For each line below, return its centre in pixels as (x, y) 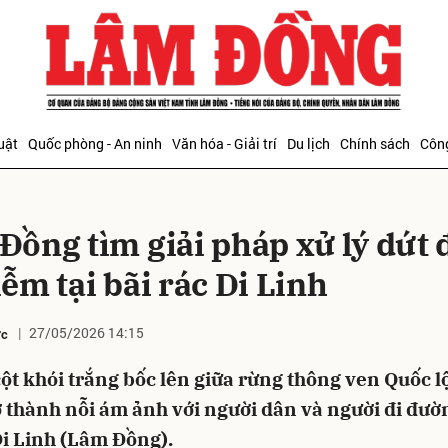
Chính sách (375, 143)
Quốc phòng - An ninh (95, 143)
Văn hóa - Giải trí (224, 143)
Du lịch (308, 143)
